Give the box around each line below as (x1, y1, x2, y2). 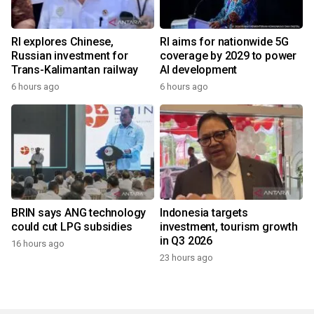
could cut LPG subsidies (11, 220, 132, 234)
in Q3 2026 (160, 234, 212, 248)
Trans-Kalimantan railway (11, 63, 139, 77)
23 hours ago (160, 252, 213, 264)
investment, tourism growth (160, 220, 298, 234)
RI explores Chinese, (11, 35, 114, 49)
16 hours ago (11, 238, 64, 250)
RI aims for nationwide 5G (160, 35, 289, 49)
